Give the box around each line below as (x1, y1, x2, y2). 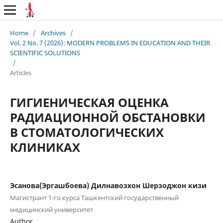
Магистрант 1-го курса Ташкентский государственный (9, 193, 179, 202)
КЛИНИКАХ (9, 138, 80, 155)
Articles (9, 68, 31, 77)
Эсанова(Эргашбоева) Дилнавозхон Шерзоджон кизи (9, 180, 207, 190)
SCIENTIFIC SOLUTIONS (9, 48, 80, 57)
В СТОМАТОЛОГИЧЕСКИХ (9, 123, 164, 140)
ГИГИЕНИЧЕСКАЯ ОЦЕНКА (9, 94, 169, 111)
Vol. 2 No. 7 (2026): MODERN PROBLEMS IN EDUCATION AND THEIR (9, 38, 210, 47)
